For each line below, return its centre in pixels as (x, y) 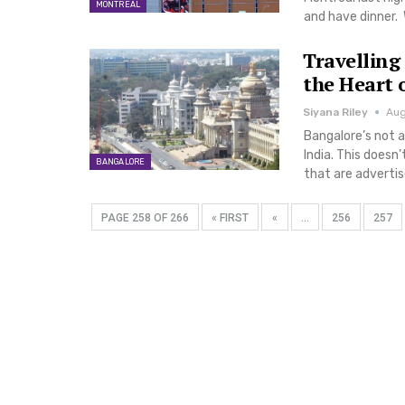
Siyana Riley (335, 112)
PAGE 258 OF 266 (145, 217)
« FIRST (230, 217)
